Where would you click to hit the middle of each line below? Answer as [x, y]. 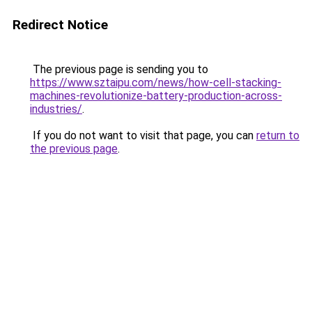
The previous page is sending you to [119, 69]
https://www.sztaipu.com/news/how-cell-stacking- [156, 83]
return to [278, 135]
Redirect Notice [60, 25]
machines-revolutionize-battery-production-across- [156, 96]
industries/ [56, 109]
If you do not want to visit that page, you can [143, 135]
